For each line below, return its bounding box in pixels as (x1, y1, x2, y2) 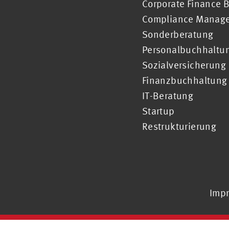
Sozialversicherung (142, 59, 226, 71)
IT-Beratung (142, 89, 194, 101)
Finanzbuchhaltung (142, 74, 227, 86)
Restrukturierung (142, 120, 217, 132)
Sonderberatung (142, 28, 214, 40)
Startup (142, 105, 175, 117)
